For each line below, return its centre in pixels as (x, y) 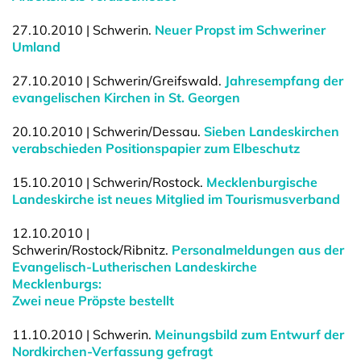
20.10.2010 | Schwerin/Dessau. (108, 131)
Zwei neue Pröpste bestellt (93, 301)
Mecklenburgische (262, 182)
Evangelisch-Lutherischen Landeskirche (135, 267)
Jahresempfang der (284, 81)
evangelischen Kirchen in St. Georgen (126, 98)
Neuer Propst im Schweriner (240, 30)
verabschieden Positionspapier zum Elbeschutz (156, 148)
